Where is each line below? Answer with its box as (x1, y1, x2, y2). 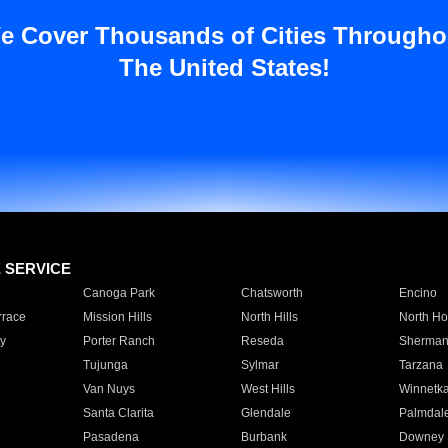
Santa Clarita (82, 406, 154, 420)
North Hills (240, 310, 298, 324)
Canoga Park (82, 286, 155, 300)
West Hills (240, 382, 295, 396)
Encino (398, 286, 437, 300)
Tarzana (398, 358, 443, 372)
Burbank (240, 430, 287, 444)
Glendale (240, 406, 291, 420)
